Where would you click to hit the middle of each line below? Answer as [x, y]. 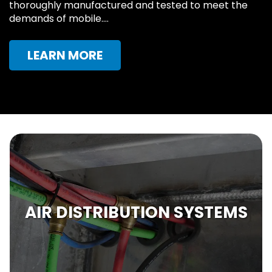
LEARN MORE [65, 55]
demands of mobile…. [59, 18]
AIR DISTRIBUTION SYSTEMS [136, 212]
